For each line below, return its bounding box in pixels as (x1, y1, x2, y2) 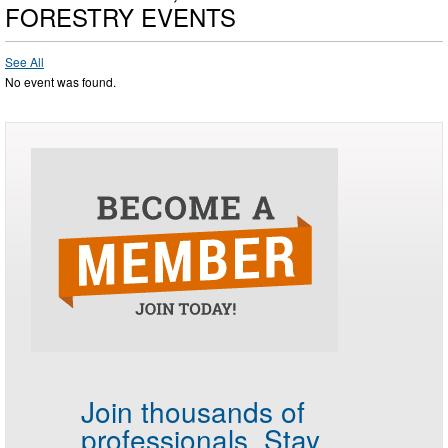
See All (5, 52, 44, 70)
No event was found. (5, 72, 116, 90)
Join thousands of (81, 390, 305, 431)
